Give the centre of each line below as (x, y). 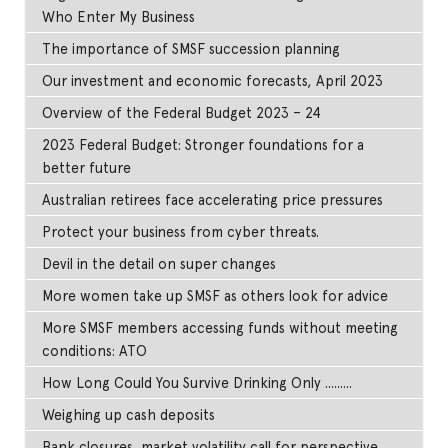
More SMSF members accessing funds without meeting (220, 327)
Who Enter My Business (119, 16)
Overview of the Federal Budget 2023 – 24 (182, 112)
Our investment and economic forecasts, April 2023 (213, 80)
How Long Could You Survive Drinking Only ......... (197, 382)
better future (87, 167)
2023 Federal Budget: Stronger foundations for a (203, 144)
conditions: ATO (95, 350)
